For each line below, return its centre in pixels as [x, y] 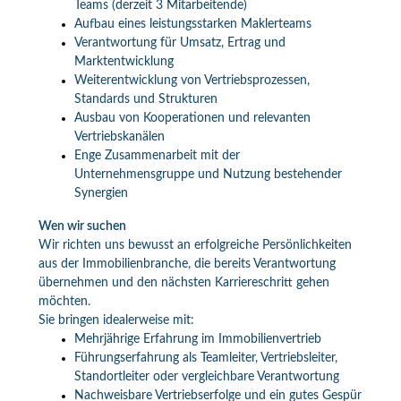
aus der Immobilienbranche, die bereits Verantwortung [187, 264]
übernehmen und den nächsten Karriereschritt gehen [183, 283]
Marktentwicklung [124, 62]
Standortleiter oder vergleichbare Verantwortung [206, 377]
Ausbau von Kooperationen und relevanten [192, 118]
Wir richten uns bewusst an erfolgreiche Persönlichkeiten [195, 245]
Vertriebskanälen [119, 137]
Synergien [101, 193]
